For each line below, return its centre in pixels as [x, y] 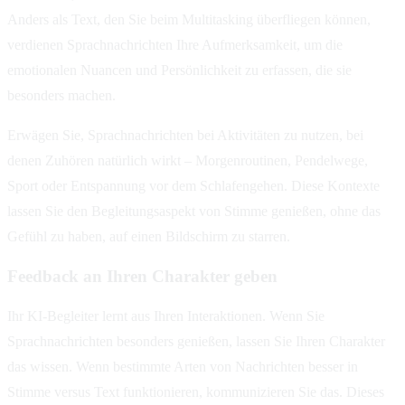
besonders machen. [61, 96]
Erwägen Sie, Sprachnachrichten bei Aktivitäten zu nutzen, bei [185, 136]
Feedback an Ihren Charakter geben [142, 276]
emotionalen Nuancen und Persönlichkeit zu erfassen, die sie [179, 71]
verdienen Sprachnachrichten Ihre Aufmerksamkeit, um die [175, 45]
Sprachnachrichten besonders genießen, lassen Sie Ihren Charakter [196, 341]
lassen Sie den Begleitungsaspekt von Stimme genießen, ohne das [194, 212]
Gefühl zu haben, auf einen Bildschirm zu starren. [149, 237]
